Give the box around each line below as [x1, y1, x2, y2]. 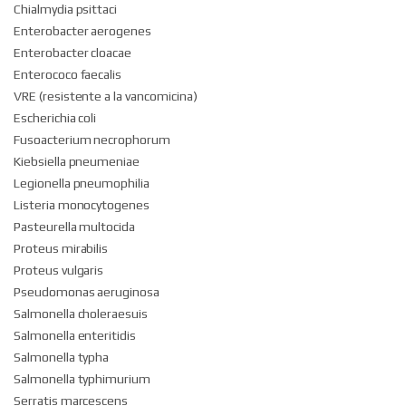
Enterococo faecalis [14, 67, 122, 82]
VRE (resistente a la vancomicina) [14, 89, 198, 104]
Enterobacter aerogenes [14, 24, 152, 39]
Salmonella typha [14, 350, 110, 365]
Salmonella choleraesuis [14, 306, 149, 322]
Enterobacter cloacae [14, 45, 132, 61]
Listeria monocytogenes [14, 198, 150, 213]
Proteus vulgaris [14, 263, 104, 278]
